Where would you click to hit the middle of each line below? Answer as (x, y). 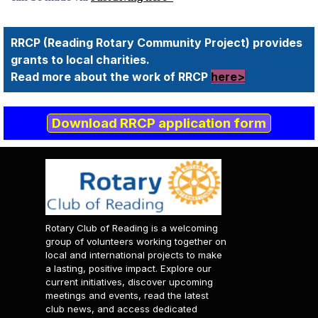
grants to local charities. (80, 60)
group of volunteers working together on (136, 241)
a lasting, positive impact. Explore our (128, 268)
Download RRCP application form (159, 123)
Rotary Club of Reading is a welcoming (132, 228)
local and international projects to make (134, 255)
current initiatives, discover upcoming (129, 282)
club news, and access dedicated (121, 309)
